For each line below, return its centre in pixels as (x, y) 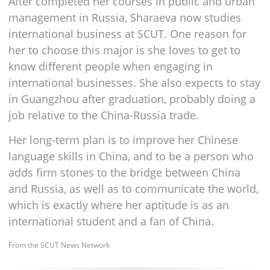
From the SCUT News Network (59, 245)
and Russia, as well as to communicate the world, (133, 189)
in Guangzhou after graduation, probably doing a (132, 99)
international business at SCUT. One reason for (127, 34)
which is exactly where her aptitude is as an (119, 205)
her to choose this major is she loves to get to (124, 50)
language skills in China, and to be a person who (131, 156)
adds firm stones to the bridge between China (124, 173)
